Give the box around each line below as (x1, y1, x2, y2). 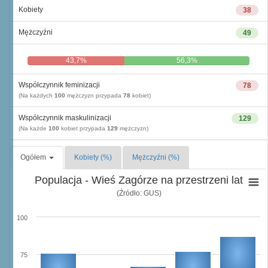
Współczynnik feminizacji (19, 81, 100, 89)
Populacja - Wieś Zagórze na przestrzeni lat (35, 174, 243, 186)
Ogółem (20, 153, 48, 162)
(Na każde (19, 125, 48, 132)
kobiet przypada (59, 125, 107, 132)
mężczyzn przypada (65, 92, 123, 99)
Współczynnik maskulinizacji (19, 114, 111, 122)
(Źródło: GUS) (116, 188, 162, 197)
